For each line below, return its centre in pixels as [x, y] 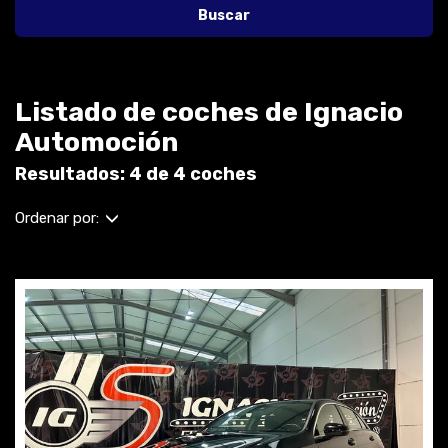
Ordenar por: [57, 218]
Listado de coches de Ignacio [209, 112]
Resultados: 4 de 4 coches [136, 174]
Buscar [224, 15]
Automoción [96, 142]
